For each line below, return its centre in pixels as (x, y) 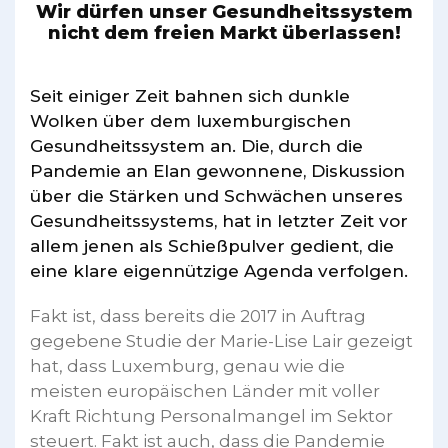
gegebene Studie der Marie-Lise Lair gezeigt (221, 340)
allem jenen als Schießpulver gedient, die (212, 245)
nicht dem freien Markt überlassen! (224, 32)
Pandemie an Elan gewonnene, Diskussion (217, 170)
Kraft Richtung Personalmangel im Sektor (211, 415)
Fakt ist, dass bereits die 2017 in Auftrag (198, 315)
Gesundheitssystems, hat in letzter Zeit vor (219, 220)
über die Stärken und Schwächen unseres (216, 195)
